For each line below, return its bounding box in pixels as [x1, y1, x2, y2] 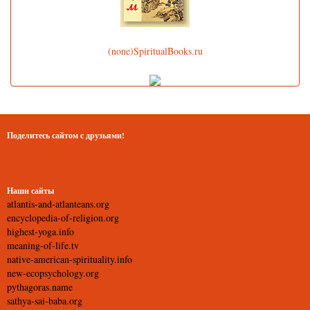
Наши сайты [7, 185, 54, 197]
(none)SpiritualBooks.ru [107, 44, 203, 57]
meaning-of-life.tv [7, 239, 79, 252]
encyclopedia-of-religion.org [7, 211, 119, 224]
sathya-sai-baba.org [7, 294, 82, 307]
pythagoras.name [7, 280, 73, 293]
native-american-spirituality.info [7, 253, 132, 266]
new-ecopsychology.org [7, 266, 99, 280]
